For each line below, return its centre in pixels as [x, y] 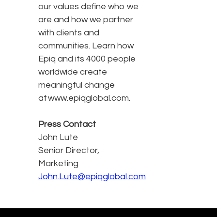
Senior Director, [69, 151]
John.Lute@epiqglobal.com [92, 177]
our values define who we [88, 7]
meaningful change [77, 85]
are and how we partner [86, 20]
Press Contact [70, 124]
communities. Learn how [86, 46]
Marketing [61, 164]
